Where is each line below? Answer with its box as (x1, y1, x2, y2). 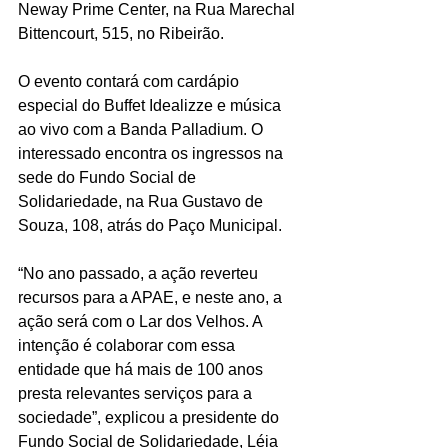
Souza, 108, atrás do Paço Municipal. (18, 217, 282, 235)
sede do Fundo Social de (18, 169, 200, 187)
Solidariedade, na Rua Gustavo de (18, 193, 267, 211)
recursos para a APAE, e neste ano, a (18, 289, 286, 307)
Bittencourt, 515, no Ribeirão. (18, 25, 224, 43)
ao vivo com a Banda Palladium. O (18, 121, 267, 139)
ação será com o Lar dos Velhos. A (18, 313, 266, 331)
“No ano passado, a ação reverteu (18, 265, 262, 283)
